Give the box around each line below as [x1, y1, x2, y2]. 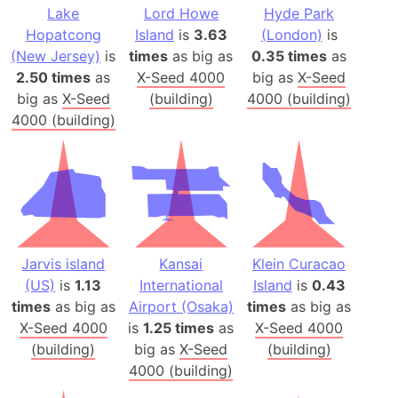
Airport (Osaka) [128, 298, 234, 316]
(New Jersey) [11, 46, 101, 65]
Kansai [159, 255, 203, 274]
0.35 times [251, 46, 328, 65]
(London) [260, 25, 322, 44]
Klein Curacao [252, 255, 346, 274]
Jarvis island [21, 255, 106, 274]
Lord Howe [143, 4, 219, 22]
